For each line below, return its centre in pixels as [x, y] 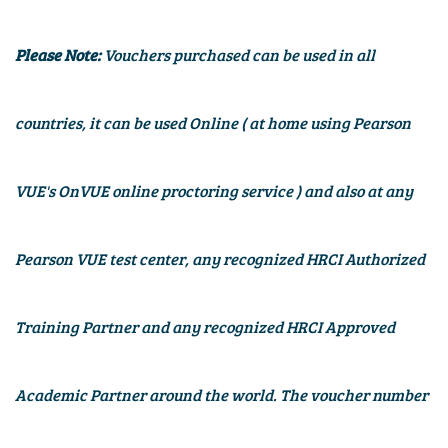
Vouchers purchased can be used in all [239, 55]
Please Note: [59, 55]
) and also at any [354, 191]
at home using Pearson [330, 123]
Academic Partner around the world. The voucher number [221, 395]
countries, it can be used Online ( [130, 123]
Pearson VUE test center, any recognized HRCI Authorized [220, 259]
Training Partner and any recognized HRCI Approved [205, 327]
